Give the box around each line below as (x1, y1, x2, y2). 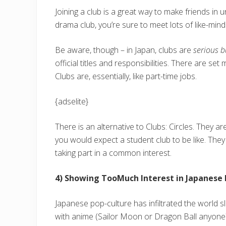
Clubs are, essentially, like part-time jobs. (55, 70, 197, 82)
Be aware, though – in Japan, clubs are (55, 44, 193, 55)
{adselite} (55, 95, 88, 107)
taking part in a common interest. (55, 147, 172, 158)
